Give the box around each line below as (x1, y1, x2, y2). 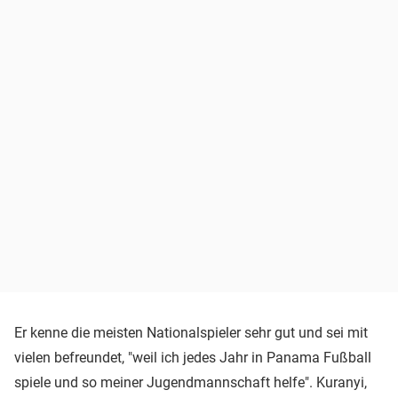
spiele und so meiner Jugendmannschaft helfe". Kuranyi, (14, 373, 367, 391)
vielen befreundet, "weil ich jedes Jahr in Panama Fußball (14, 348, 371, 366)
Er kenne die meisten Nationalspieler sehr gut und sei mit (14, 323, 368, 341)
